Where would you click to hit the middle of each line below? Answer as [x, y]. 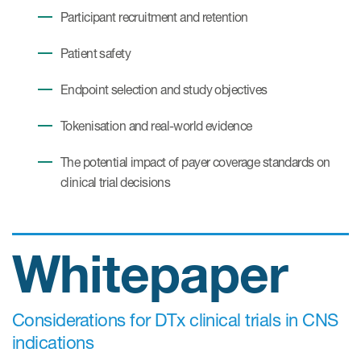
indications [53, 342]
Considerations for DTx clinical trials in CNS [175, 320]
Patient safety [96, 54]
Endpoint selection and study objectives [164, 90]
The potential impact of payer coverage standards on [195, 162]
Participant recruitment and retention [154, 17]
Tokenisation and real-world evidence [156, 126]
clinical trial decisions [116, 183]
